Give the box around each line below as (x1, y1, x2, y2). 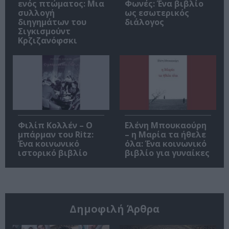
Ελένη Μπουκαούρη (125, 119, 207, 131)
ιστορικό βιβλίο (18, 147, 87, 158)
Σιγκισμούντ (18, 26, 71, 37)
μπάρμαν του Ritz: (18, 128, 94, 140)
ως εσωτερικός (125, 7, 189, 19)
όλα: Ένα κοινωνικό (125, 138, 207, 149)
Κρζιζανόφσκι (18, 35, 77, 47)
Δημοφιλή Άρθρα (70, 201, 159, 216)
